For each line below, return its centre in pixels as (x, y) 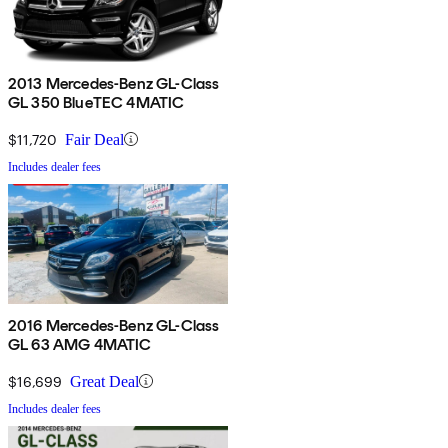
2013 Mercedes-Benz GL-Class (114, 83)
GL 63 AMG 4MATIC (80, 344)
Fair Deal (94, 139)
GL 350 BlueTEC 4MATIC (96, 102)
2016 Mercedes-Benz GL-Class (114, 325)
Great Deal (104, 381)
